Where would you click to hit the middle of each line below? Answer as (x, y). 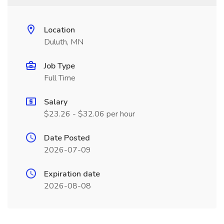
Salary (56, 102)
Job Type (59, 66)
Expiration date (72, 174)
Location (59, 30)
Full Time (60, 78)
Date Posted (67, 138)
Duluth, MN (64, 42)
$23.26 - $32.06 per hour (89, 114)
